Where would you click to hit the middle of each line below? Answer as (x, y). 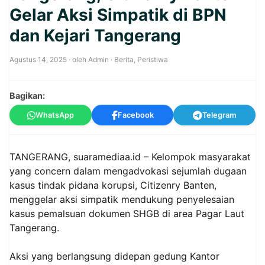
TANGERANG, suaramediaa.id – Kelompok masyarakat (130, 157)
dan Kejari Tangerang (95, 35)
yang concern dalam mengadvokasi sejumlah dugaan (128, 171)
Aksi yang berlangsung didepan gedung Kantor (114, 256)
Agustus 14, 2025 (38, 59)
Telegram (219, 115)
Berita (124, 59)
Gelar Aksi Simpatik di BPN (118, 15)
